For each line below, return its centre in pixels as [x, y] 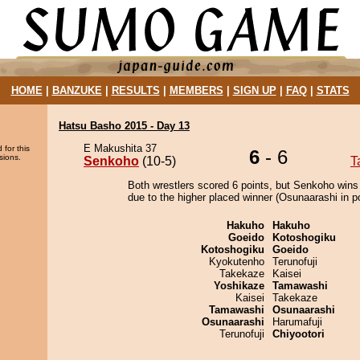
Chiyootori [299, 334]
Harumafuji [297, 322]
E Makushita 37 [120, 148]
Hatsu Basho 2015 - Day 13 [124, 126]
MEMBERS [196, 90]
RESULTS [135, 90]
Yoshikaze [239, 286]
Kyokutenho [237, 262]
